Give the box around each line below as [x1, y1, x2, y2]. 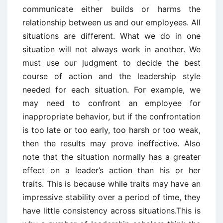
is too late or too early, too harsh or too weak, [22, 125, 201, 135]
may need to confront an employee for [22, 98, 201, 108]
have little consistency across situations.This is [22, 206, 201, 216]
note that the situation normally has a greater [22, 152, 201, 162]
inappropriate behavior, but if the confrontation [22, 111, 201, 121]
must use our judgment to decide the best [22, 58, 201, 68]
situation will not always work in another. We [22, 44, 201, 54]
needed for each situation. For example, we [22, 85, 201, 95]
